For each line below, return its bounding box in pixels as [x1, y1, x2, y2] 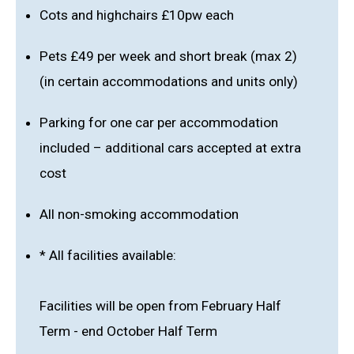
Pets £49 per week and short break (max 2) [40, 48, 297, 64]
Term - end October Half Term [40, 323, 217, 339]
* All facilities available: [40, 247, 176, 263]
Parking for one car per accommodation [40, 115, 278, 130]
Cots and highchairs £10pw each [40, 7, 234, 23]
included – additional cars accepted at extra [40, 140, 301, 156]
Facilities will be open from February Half [40, 298, 281, 314]
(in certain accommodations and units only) [40, 73, 298, 89]
